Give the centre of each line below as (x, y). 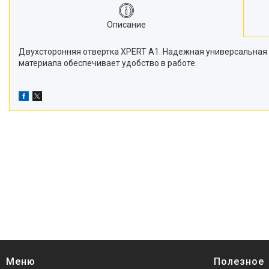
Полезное (239, 261)
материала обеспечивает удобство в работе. (108, 63)
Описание (127, 24)
